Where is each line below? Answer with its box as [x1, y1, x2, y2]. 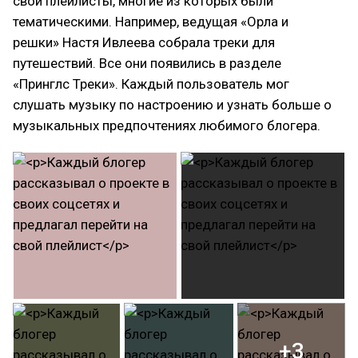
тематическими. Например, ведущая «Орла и [13, 14, 288, 30]
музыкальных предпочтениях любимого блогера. [13, 117, 320, 133]
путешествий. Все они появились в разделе [13, 55, 281, 71]
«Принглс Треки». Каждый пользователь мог [13, 76, 289, 92]
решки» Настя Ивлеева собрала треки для [13, 34, 275, 50]
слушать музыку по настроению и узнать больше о [13, 97, 332, 113]
